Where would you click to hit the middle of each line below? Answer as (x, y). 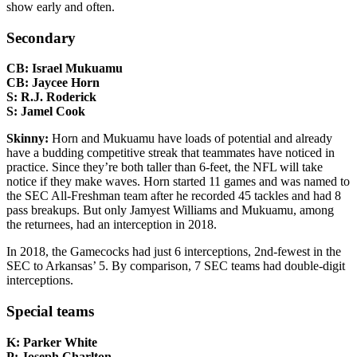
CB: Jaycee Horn (53, 83)
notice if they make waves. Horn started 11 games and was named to (178, 182)
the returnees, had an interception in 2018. (112, 225)
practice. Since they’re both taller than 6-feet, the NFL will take (165, 167)
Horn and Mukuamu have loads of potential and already (190, 139)
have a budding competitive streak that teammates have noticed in (171, 153)
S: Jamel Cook (46, 112)
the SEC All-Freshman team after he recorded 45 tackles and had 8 (174, 196)
